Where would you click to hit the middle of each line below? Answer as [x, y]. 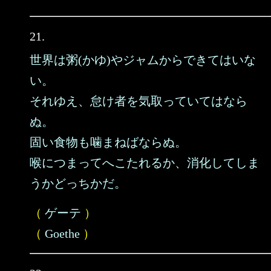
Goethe [62, 233]
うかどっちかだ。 [78, 183]
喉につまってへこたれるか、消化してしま [145, 163]
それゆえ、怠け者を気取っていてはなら [139, 101]
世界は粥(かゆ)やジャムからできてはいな [143, 60]
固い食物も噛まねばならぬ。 [108, 142]
